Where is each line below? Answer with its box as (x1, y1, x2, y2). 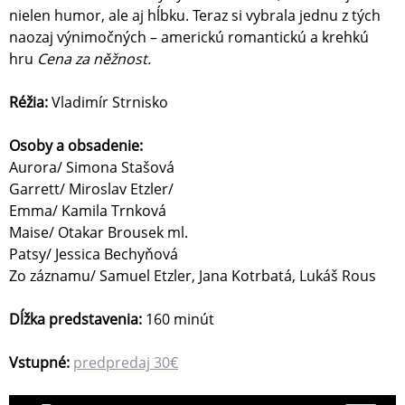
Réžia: (9, 92, 52, 113)
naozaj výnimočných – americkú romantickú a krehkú (9, 27, 369, 48)
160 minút (142, 309, 214, 330)
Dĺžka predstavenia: (9, 309, 142, 330)
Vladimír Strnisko (52, 92, 168, 113)
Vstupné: (9, 353, 73, 373)
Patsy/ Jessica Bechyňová (9, 244, 178, 265)
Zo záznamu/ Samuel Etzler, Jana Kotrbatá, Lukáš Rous (9, 266, 376, 287)
